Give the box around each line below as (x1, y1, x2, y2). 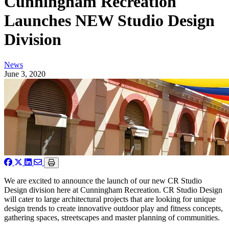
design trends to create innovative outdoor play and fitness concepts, (4, 203, 223, 213)
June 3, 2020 (4, 69, 45, 78)
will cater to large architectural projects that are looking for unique (4, 194, 216, 203)
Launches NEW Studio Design (4, 11, 215, 30)
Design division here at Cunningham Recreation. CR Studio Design (4, 185, 222, 194)
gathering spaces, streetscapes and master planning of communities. (4, 213, 220, 222)
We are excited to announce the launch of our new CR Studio (4, 176, 202, 185)
